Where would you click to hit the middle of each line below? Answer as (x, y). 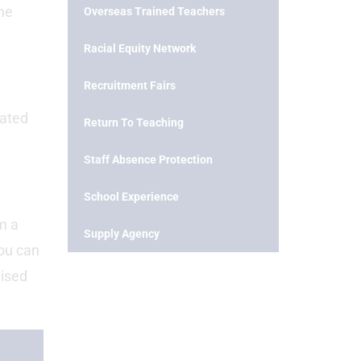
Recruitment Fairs (129, 85)
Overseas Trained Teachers (154, 11)
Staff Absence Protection (148, 160)
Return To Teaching (133, 122)
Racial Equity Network (139, 48)
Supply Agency (121, 234)
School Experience (131, 197)
